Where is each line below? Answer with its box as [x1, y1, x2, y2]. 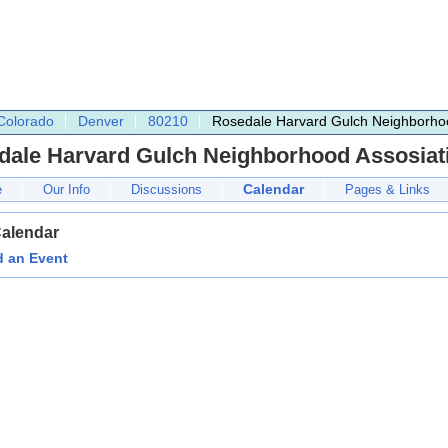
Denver [78, 113, 124, 129]
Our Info [43, 182, 90, 197]
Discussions [131, 182, 202, 197]
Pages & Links [345, 182, 430, 197]
